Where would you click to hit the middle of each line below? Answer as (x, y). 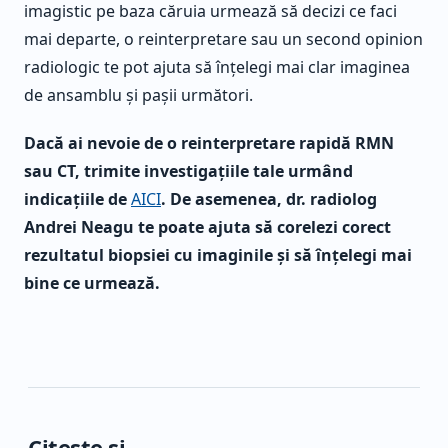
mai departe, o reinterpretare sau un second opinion (223, 39)
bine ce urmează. (92, 283)
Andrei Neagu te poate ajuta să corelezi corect (207, 227)
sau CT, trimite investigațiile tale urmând (188, 171)
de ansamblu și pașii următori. (138, 95)
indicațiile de (77, 199)
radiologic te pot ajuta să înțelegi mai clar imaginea (217, 67)
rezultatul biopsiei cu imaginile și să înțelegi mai (218, 255)
